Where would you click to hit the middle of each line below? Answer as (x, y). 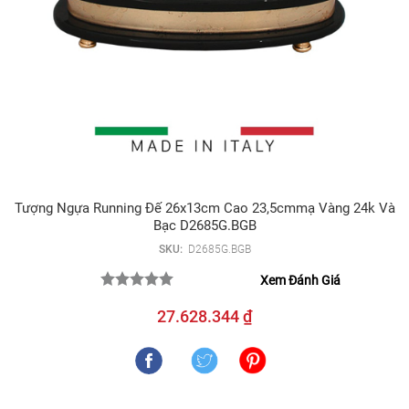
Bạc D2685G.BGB (204, 225)
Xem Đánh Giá (300, 280)
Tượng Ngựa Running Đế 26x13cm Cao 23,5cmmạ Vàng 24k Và (204, 208)
